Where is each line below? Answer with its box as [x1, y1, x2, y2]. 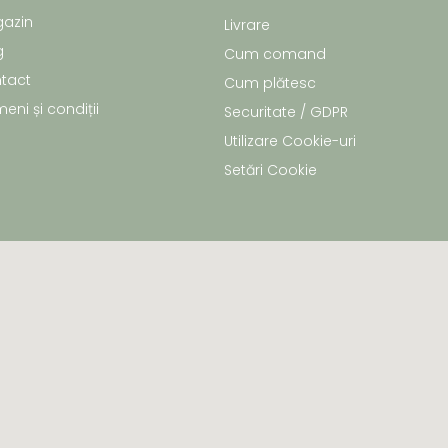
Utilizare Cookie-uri [224, 131, 356, 152]
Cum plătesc [224, 73, 316, 94]
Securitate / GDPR [224, 102, 348, 123]
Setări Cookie [224, 160, 317, 181]
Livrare [224, 15, 270, 36]
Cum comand [224, 44, 326, 65]
